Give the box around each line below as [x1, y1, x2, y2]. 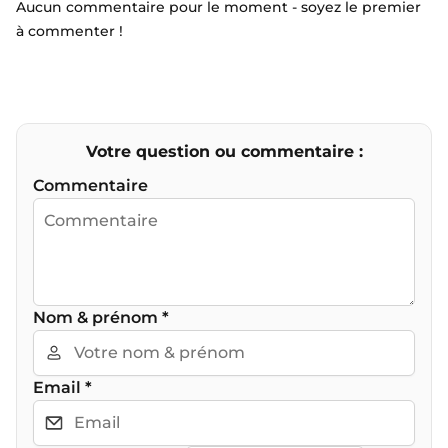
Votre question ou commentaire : [85, 141, 363, 161]
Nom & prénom [33, 307, 162, 327]
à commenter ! [16, 21, 123, 40]
